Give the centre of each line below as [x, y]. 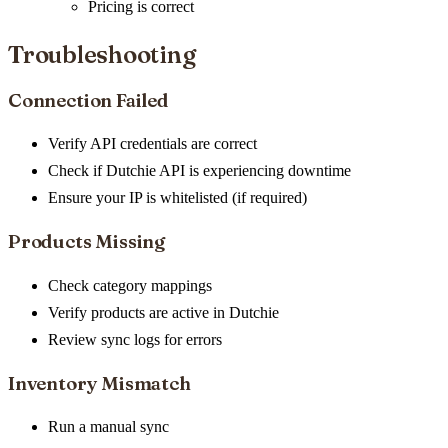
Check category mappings [130, 285]
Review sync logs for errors [135, 339]
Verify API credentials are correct [152, 144]
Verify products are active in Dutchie [163, 312]
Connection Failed [88, 100]
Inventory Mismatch [99, 383]
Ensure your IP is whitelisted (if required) [177, 198]
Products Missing [87, 242]
